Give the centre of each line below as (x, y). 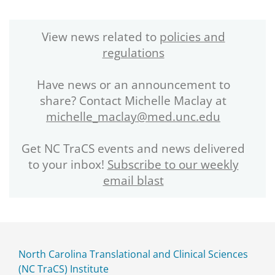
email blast (133, 180)
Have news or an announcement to (133, 85)
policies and (192, 37)
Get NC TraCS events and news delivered (133, 149)
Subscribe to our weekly (173, 165)
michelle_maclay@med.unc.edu (133, 117)
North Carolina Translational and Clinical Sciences (133, 254)
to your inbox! (68, 165)
